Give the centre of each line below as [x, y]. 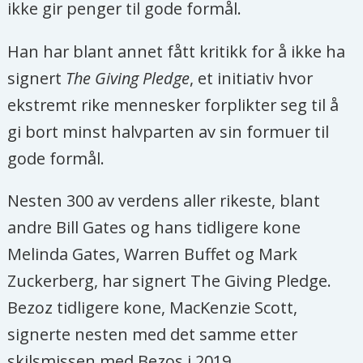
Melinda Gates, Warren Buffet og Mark [153, 254]
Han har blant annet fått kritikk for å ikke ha [177, 51]
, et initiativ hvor [252, 78]
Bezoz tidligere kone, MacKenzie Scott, [153, 308]
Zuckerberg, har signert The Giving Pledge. [170, 281]
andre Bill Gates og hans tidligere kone [154, 228]
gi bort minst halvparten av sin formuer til [169, 131]
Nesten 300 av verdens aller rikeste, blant [164, 201]
